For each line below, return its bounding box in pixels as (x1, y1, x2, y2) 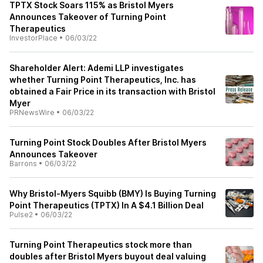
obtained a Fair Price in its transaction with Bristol (9, 86, 215, 96)
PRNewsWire (9, 108, 55, 117)
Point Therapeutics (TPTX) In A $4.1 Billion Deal (9, 200, 204, 210)
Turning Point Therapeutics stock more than (9, 240, 192, 249)
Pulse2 (9, 210, 33, 219)
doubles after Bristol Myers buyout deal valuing (9, 251, 206, 261)
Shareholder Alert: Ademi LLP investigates (9, 63, 184, 73)
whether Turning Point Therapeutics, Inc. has (9, 75, 196, 85)
